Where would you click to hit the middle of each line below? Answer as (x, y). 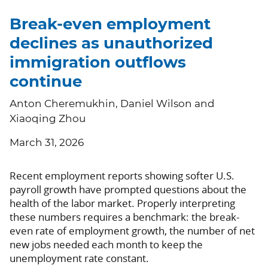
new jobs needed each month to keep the (106, 245)
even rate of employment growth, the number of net (132, 231)
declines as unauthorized (111, 44)
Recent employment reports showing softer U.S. (122, 176)
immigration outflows (98, 63)
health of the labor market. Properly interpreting (122, 203)
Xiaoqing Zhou (48, 119)
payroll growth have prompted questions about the (128, 190)
